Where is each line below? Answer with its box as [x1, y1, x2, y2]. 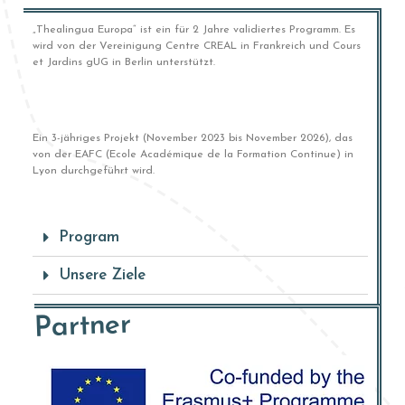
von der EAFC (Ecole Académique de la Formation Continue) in [33, 148, 354, 160]
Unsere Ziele [59, 267, 146, 283]
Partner [33, 310, 132, 344]
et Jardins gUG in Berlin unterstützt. [33, 56, 216, 68]
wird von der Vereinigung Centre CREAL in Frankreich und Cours [33, 40, 362, 52]
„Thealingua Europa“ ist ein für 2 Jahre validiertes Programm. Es [33, 24, 356, 35]
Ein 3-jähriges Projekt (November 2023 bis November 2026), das [33, 132, 353, 144]
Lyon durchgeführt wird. [33, 165, 155, 176]
